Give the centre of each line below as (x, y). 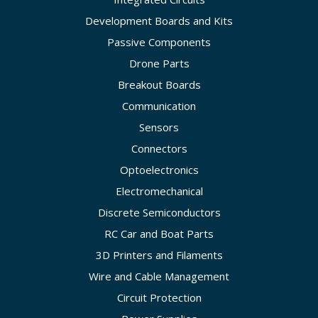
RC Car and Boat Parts (159, 234)
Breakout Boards (159, 85)
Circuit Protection (159, 298)
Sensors (159, 127)
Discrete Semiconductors (159, 213)
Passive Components (159, 42)
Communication (159, 106)
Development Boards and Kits (159, 21)
